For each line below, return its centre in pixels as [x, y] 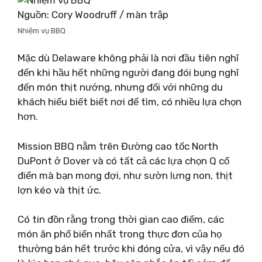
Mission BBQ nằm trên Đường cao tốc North [118, 146]
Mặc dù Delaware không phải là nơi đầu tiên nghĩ [128, 58]
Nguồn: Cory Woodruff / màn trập [93, 14]
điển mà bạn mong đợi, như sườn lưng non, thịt [125, 175]
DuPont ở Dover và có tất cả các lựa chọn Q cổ [123, 161]
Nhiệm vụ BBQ [42, 30]
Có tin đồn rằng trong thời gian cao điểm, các [121, 219]
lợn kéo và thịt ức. [59, 190]
